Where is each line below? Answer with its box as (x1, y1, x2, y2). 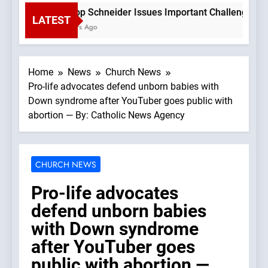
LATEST (32, 14, 71, 27)
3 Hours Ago (45, 22, 87, 33)
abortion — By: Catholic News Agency (28, 109, 185, 121)
